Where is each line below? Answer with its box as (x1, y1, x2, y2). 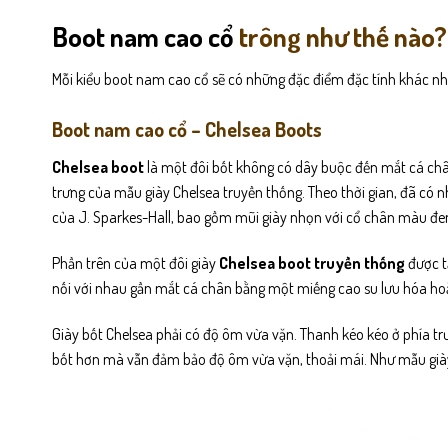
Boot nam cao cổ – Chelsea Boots (52, 116, 326, 143)
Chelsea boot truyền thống (219, 252, 405, 273)
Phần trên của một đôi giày (52, 252, 219, 273)
